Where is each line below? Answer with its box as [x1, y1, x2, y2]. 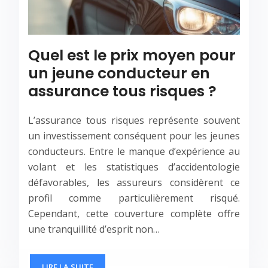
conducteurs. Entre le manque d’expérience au [28, 145, 240, 159]
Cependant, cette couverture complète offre [28, 207, 240, 221]
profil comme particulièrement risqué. [28, 191, 240, 205]
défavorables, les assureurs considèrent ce [28, 176, 240, 190]
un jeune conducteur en [28, 63, 210, 84]
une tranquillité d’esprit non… [28, 223, 160, 236]
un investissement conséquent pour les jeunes [28, 129, 240, 143]
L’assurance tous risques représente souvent [28, 114, 240, 127]
